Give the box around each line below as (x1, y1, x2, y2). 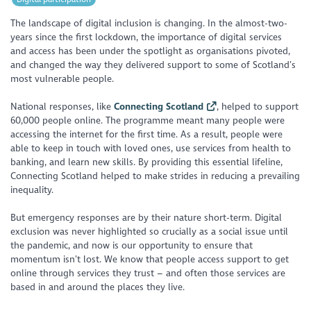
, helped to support (216, 100, 299, 112)
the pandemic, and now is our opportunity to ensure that (10, 239, 253, 252)
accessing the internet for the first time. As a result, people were (10, 128, 283, 140)
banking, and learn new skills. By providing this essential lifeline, (10, 155, 283, 168)
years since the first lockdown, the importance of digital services (10, 31, 283, 43)
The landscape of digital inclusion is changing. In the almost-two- (10, 17, 288, 29)
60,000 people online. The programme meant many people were (10, 114, 285, 126)
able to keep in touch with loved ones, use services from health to (10, 142, 292, 154)
